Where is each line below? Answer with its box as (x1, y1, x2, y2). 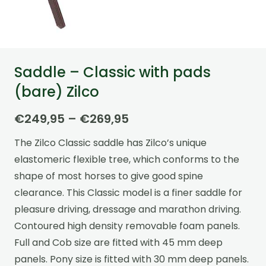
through (128, 160, 178, 177)
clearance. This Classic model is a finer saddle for (14, 185, 242, 199)
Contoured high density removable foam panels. (14, 218, 240, 233)
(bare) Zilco (14, 82, 99, 102)
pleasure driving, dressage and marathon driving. (14, 202, 241, 216)
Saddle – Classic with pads (14, 62, 211, 83)
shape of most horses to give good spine (14, 169, 203, 183)
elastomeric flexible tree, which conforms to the (14, 152, 239, 166)
